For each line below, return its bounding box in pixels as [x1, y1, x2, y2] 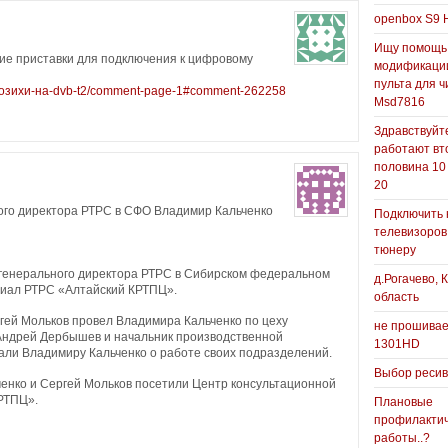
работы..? [374, 431, 430, 445]
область [374, 290, 419, 304]
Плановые [374, 395, 433, 409]
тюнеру [374, 243, 416, 257]
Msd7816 [374, 95, 425, 109]
